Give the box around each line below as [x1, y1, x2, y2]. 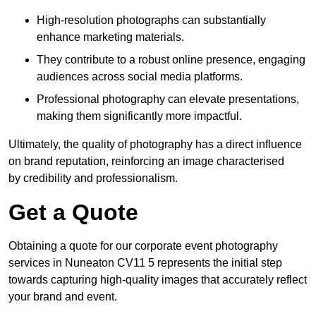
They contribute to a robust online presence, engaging [37, 54, 305, 66]
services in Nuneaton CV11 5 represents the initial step [8, 257, 282, 269]
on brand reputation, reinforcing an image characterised [8, 155, 284, 168]
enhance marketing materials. [37, 31, 184, 44]
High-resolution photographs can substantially [37, 14, 266, 27]
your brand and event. [8, 291, 117, 303]
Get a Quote [8, 200, 138, 226]
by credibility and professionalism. [8, 172, 178, 185]
